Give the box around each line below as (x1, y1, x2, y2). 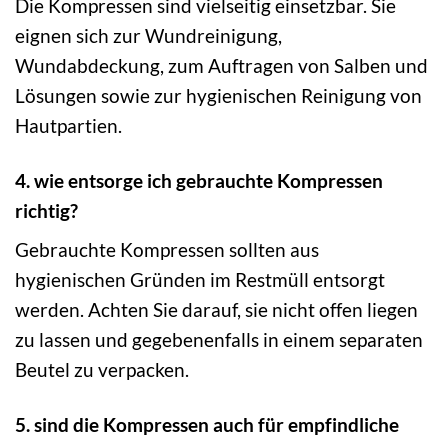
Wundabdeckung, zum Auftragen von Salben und (15, 53, 428, 77)
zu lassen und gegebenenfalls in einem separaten (15, 328, 423, 352)
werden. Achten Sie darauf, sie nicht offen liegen (15, 298, 418, 322)
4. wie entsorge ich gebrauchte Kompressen (15, 168, 383, 192)
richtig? (15, 198, 78, 222)
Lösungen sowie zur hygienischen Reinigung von (15, 83, 422, 107)
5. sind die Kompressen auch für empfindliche (15, 413, 399, 437)
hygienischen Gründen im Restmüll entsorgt (15, 268, 385, 292)
